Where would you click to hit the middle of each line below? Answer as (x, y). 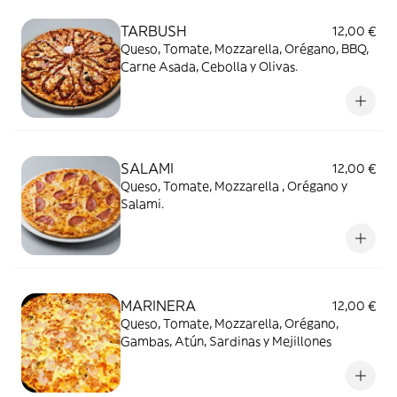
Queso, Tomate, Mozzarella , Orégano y (234, 186)
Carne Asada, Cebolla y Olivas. (209, 66)
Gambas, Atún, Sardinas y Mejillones (226, 341)
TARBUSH (154, 31)
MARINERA (158, 306)
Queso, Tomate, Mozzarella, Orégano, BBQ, (245, 49)
